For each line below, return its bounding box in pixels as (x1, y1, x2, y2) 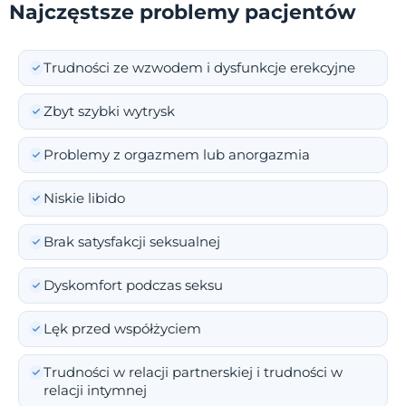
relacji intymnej (43, 382, 147, 400)
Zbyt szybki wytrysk (43, 103, 175, 121)
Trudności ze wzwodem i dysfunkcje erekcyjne (43, 60, 355, 77)
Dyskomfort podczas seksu (43, 277, 223, 295)
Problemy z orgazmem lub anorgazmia (43, 147, 310, 164)
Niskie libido (43, 190, 125, 208)
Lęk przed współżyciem (43, 321, 201, 338)
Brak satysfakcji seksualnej (43, 234, 220, 251)
